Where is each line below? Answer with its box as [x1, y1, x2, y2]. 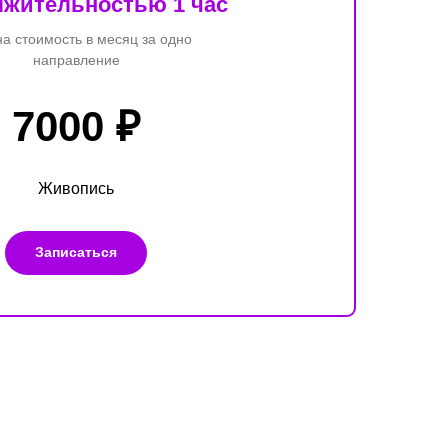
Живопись [38, 179, 114, 197]
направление [32, 51, 120, 68]
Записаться [35, 244, 117, 261]
